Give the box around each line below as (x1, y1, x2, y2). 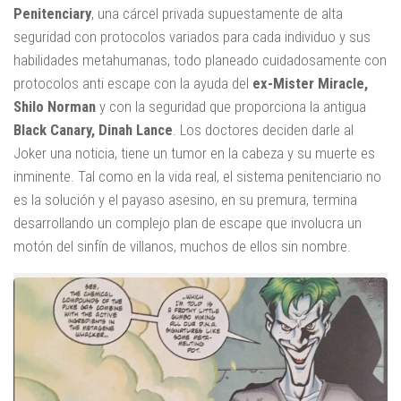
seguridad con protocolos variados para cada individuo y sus (13, 28, 371, 47)
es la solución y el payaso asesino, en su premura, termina (13, 191, 357, 209)
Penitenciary (13, 4, 91, 23)
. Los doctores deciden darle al (173, 121, 354, 140)
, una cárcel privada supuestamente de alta (91, 4, 343, 23)
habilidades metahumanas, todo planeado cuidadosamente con (13, 51, 387, 70)
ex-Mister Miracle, (252, 74, 368, 93)
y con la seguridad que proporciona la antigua (99, 98, 366, 116)
